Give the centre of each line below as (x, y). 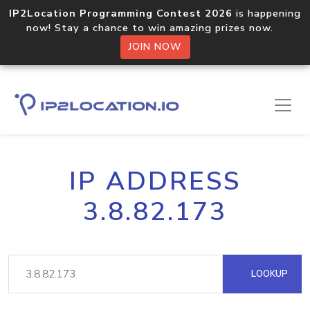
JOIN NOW (155, 47)
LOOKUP (268, 274)
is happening (267, 13)
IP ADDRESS (155, 181)
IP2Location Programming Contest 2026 (121, 13)
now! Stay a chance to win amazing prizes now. (155, 28)
